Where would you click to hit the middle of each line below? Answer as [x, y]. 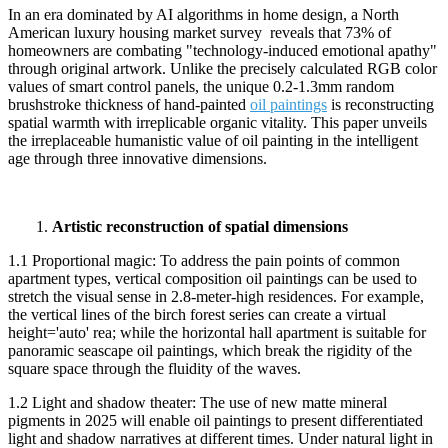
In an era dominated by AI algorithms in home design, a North [203, 14]
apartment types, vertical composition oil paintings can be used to [212, 278]
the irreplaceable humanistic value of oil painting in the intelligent [213, 140]
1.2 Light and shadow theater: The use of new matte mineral [197, 402]
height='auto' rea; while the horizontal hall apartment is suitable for [217, 332]
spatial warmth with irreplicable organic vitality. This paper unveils [217, 122]
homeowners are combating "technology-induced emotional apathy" [222, 50]
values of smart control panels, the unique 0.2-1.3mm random [201, 86]
